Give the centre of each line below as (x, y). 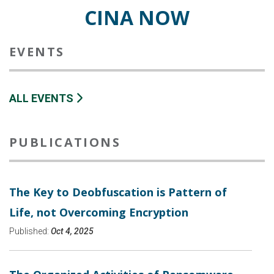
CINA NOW (137, 18)
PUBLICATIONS (65, 143)
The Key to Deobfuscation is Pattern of (118, 192)
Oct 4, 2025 (72, 231)
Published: (30, 231)
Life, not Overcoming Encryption (99, 213)
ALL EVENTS (43, 98)
